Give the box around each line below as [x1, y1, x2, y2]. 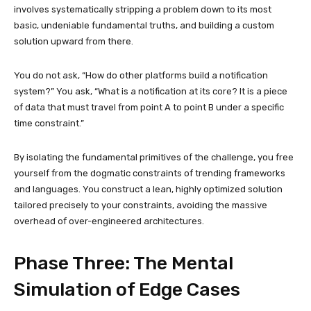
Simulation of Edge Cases [14, 278, 240, 301]
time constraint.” [14, 117, 84, 128]
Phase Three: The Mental [14, 251, 233, 274]
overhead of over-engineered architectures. [14, 215, 204, 226]
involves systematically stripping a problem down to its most [14, 3, 271, 15]
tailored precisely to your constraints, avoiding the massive [14, 199, 267, 210]
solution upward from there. [14, 35, 133, 47]
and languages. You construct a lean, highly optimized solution [14, 183, 283, 194]
